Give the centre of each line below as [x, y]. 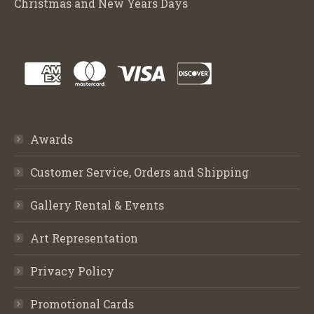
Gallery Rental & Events [97, 205]
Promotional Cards [82, 303]
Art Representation [84, 238]
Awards [52, 139]
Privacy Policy [72, 271]
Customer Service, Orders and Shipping [139, 172]
